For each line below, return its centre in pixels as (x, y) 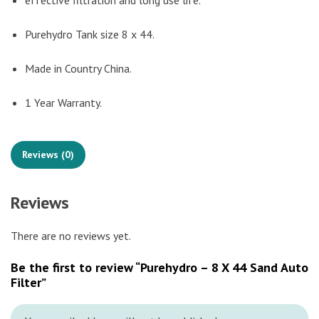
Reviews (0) (48, 155)
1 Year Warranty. (63, 103)
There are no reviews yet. (71, 236)
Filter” (28, 283)
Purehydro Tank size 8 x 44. (90, 35)
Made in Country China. (78, 69)
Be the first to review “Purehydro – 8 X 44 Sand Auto (159, 268)
